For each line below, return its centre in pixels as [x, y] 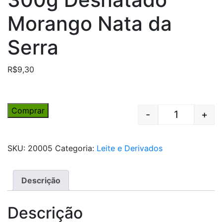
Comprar [28, 111]
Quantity [192, 120]
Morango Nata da [90, 24]
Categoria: [76, 148]
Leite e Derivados [130, 148]
